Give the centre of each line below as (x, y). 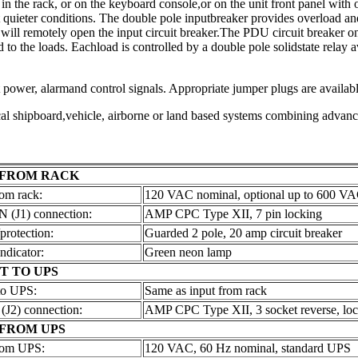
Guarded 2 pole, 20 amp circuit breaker (243, 233)
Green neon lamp (188, 253)
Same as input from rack (205, 291)
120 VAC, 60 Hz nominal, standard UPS (247, 348)
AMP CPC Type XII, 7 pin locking (233, 214)
